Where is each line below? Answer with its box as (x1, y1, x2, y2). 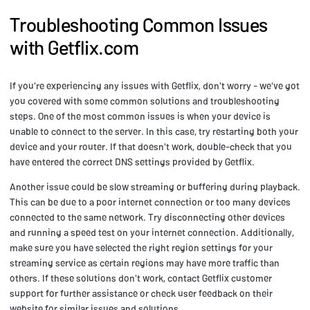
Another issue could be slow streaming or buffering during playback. (10, 181, 300, 193)
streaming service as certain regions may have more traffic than (10, 257, 280, 269)
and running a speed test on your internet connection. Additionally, (10, 226, 294, 239)
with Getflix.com (10, 35, 139, 60)
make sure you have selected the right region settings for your (10, 241, 273, 254)
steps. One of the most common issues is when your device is (10, 110, 271, 122)
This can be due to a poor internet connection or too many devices (10, 196, 291, 208)
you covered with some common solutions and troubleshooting (10, 95, 280, 107)
